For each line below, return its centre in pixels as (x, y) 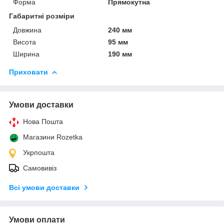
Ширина (26, 54)
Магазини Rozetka (53, 137)
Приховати (28, 72)
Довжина (27, 30)
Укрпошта (39, 152)
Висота (24, 42)
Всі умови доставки (44, 187)
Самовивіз (40, 168)
